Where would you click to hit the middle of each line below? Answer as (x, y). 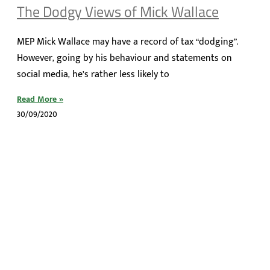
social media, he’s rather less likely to (93, 75)
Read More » (40, 99)
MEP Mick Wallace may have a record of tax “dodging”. (127, 42)
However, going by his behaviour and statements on (124, 58)
